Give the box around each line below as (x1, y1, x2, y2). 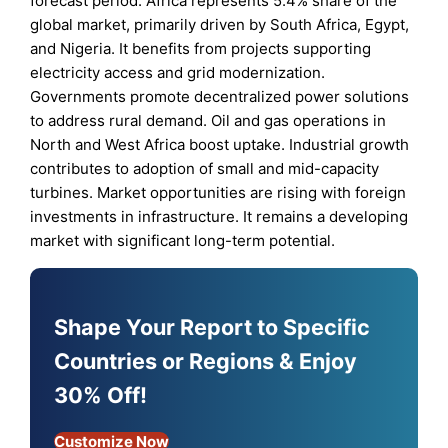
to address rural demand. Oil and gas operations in (30, 111, 387, 131)
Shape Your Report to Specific (54, 314, 371, 341)
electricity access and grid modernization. (30, 63, 326, 83)
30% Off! (54, 382, 148, 409)
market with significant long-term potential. (30, 231, 336, 251)
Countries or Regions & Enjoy (54, 348, 358, 375)
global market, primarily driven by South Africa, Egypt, (30, 15, 410, 35)
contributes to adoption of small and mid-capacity (30, 159, 380, 179)
